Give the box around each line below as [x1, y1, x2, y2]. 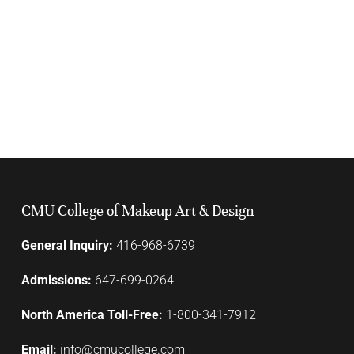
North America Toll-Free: [21, 307, 166, 322]
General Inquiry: [21, 238, 113, 253]
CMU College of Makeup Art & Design [21, 201, 254, 220]
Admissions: [21, 273, 95, 288]
